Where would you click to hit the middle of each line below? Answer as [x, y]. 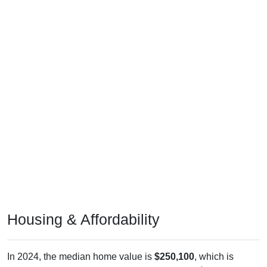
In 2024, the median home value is [81, 256]
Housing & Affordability [83, 219]
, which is [214, 256]
